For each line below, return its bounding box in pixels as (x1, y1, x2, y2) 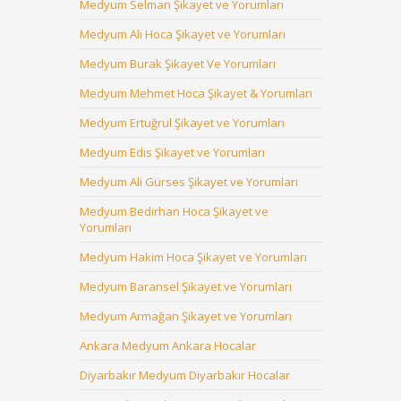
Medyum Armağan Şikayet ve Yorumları (80, 308, 292, 324)
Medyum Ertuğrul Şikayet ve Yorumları (80, 115, 285, 131)
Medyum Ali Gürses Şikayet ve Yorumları (80, 174, 298, 190)
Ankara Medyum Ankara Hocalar (80, 337, 256, 354)
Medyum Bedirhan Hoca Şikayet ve (80, 203, 269, 219)
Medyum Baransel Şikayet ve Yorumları (80, 278, 292, 294)
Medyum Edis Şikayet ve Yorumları (80, 144, 265, 160)
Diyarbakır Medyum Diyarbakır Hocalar (80, 367, 290, 383)
